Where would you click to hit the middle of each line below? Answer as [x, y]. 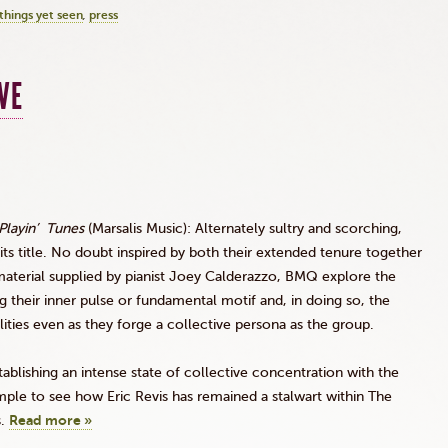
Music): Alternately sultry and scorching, [272, 228]
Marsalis [117, 228]
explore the [357, 276]
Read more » [50, 420]
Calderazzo [241, 276]
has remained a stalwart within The [280, 396]
